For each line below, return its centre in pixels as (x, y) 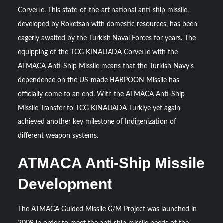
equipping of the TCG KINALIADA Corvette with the (98, 53)
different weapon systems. (58, 136)
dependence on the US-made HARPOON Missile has (99, 80)
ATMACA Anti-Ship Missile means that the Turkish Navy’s (106, 66)
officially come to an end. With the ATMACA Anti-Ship (102, 94)
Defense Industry (36, 15)
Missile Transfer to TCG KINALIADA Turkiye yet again (99, 108)
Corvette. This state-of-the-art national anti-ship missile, (104, 11)
